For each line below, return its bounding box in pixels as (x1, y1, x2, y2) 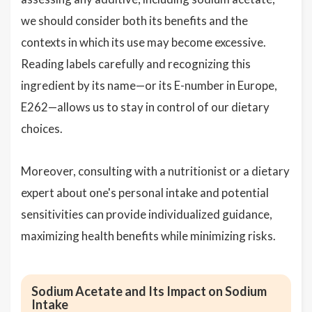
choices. (21, 121, 63, 136)
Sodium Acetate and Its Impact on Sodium (31, 283, 267, 299)
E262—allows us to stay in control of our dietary (21, 100, 270, 114)
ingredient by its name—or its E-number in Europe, (21, 78, 277, 93)
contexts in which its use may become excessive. (21, 35, 266, 49)
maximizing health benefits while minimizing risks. (21, 228, 276, 243)
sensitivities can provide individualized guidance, (21, 207, 272, 221)
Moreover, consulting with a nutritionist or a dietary (21, 164, 290, 178)
